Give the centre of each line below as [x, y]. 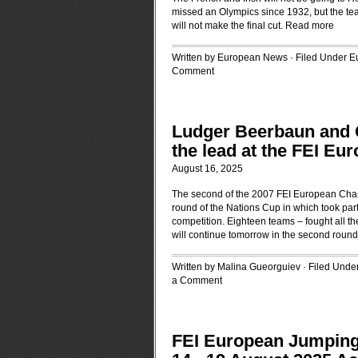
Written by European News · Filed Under [261, 58]
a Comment [197, 280]
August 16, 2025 [207, 169]
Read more [310, 26]
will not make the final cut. [229, 26]
